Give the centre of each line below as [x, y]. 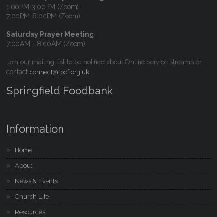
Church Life [32, 196]
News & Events [37, 181]
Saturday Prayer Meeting [50, 34]
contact [18, 72]
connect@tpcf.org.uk [60, 72]
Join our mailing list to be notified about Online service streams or [104, 62]
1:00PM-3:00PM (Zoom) [43, 7]
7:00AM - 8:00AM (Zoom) [46, 44]
